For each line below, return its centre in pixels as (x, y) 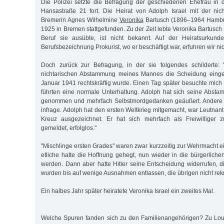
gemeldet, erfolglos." (69, 128)
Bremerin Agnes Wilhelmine (80, 20)
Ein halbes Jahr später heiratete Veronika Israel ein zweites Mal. (128, 191)
